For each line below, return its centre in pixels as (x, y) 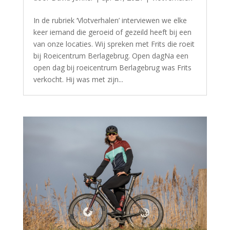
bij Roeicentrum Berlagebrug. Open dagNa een (111, 56)
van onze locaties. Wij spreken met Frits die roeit (114, 44)
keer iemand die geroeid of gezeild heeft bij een (112, 32)
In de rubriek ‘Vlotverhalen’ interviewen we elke (110, 21)
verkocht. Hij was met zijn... (78, 80)
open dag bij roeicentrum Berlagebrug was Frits (112, 68)
